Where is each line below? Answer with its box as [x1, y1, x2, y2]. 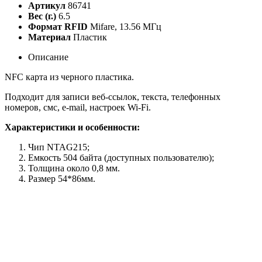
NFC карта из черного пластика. [5, 72, 134, 82]
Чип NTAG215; [28, 142, 89, 153]
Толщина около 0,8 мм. [28, 163, 120, 174]
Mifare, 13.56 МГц [90, 22, 161, 32]
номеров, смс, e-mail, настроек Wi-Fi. [5, 102, 151, 113]
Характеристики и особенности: [5, 122, 140, 133]
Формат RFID [28, 22, 88, 32]
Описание [28, 52, 68, 63]
